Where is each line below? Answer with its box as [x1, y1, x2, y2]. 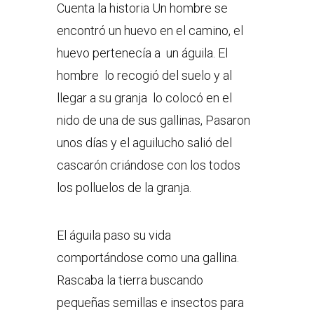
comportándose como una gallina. [56, 250, 239, 266]
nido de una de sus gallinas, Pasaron [56, 113, 250, 128]
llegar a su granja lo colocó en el [56, 90, 232, 106]
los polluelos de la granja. [56, 180, 191, 196]
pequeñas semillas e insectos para [56, 295, 244, 310]
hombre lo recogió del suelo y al [56, 68, 235, 83]
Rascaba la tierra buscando [56, 273, 203, 288]
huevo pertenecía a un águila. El [56, 46, 228, 61]
